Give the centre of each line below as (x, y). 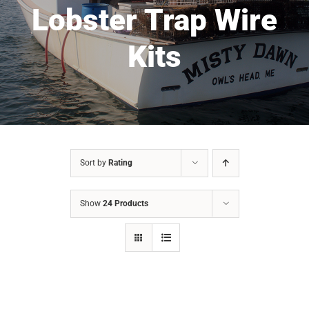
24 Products (125, 204)
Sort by (94, 163)
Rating (120, 163)
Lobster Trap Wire (154, 20)
